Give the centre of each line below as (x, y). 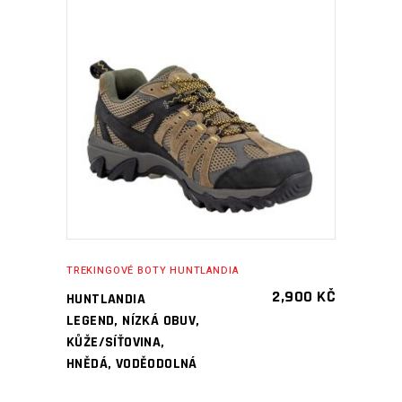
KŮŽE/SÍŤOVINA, (116, 342)
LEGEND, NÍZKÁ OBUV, (133, 321)
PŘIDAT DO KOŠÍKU (188, 105)
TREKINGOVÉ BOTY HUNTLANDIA (153, 271)
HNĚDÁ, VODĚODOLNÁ (132, 364)
